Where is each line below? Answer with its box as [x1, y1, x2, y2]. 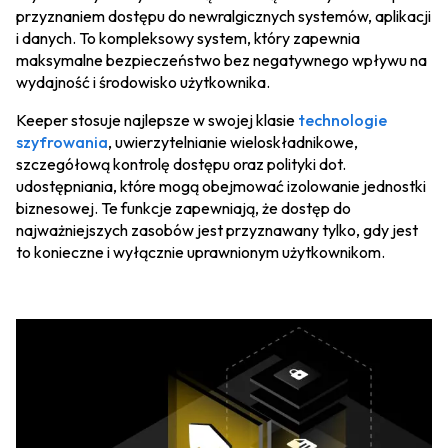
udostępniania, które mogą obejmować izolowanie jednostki [16, 175, 426, 196]
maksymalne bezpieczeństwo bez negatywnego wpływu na [16, 49, 427, 70]
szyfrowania [16, 131, 108, 152]
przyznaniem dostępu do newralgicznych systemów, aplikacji [16, 5, 431, 26]
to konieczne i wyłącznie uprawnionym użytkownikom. [16, 241, 385, 262]
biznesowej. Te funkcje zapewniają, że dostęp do [16, 197, 351, 218]
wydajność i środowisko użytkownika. [16, 71, 270, 92]
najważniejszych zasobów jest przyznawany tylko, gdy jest [16, 219, 418, 240]
